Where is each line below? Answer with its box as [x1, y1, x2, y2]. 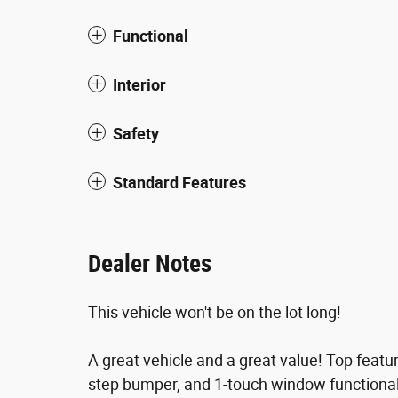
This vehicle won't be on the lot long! [88, 303, 341, 322]
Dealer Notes [88, 250, 211, 279]
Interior [113, 76, 166, 95]
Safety [113, 124, 159, 144]
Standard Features [113, 173, 246, 193]
